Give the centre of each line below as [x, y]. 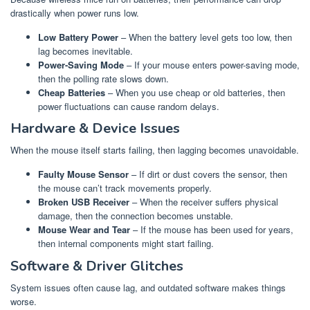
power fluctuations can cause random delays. [129, 106]
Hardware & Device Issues [95, 129]
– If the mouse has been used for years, [212, 230]
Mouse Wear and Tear [84, 230]
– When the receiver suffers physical [204, 202]
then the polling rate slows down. [103, 78]
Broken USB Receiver [84, 202]
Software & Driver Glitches [97, 266]
